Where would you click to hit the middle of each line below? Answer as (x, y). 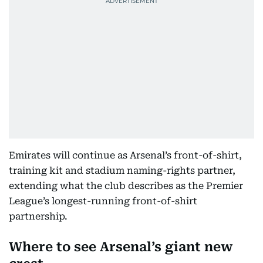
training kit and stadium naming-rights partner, (122, 171)
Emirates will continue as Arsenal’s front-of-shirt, (125, 156)
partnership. (38, 217)
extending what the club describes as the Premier (126, 186)
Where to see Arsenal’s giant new (121, 247)
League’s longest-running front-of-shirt (103, 201)
